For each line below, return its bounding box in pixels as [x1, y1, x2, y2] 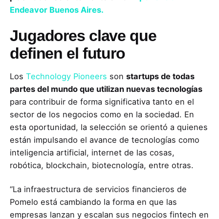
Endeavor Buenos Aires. [10, 5, 104, 15]
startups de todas [126, 71, 195, 82]
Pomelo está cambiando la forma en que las [10, 197, 177, 207]
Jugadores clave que [10, 27, 156, 45]
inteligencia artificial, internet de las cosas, [10, 148, 175, 158]
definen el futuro [10, 44, 125, 63]
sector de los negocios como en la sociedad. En [10, 109, 194, 120]
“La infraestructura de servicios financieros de [10, 184, 187, 194]
